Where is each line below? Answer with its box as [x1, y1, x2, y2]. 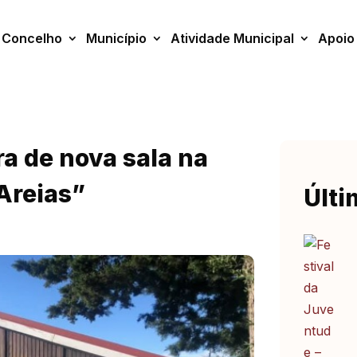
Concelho [2, 29, 63, 46]
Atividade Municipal [171, 29, 295, 46]
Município [86, 29, 147, 46]
